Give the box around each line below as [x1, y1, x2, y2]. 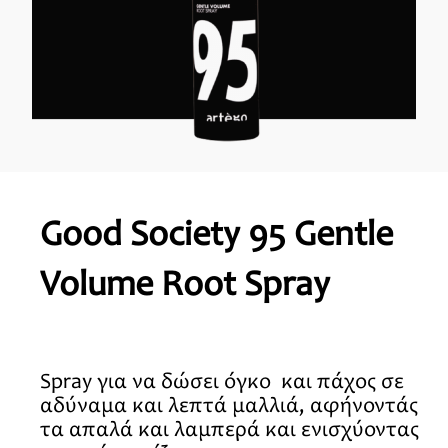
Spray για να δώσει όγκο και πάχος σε [40, 372, 404, 395]
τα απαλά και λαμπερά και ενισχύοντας [40, 420, 419, 443]
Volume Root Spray [40, 269, 330, 306]
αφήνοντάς [310, 396, 418, 419]
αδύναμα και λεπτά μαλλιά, [40, 396, 310, 419]
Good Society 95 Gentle [40, 219, 393, 256]
